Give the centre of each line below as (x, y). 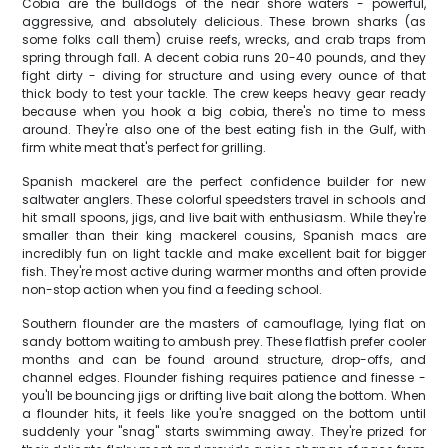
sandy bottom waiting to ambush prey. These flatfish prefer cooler (224, 341)
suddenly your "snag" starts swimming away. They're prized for (224, 431)
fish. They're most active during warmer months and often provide (224, 271)
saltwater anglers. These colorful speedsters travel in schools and (224, 199)
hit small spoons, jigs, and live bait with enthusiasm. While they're (224, 217)
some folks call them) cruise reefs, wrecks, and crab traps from (224, 39)
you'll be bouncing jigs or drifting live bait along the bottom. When (224, 395)
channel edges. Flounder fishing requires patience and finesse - (224, 377)
